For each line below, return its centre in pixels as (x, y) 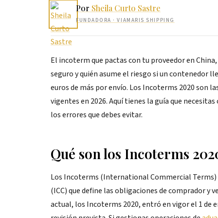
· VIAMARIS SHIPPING (143, 20)
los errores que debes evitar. (97, 115)
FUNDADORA (94, 20)
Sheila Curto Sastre (126, 8)
